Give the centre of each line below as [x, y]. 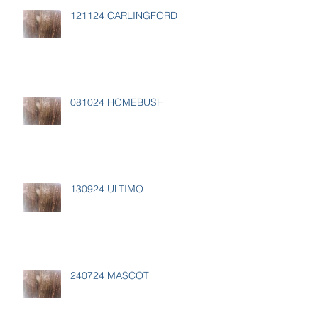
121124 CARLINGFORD [124, 16]
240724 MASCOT [110, 276]
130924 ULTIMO [107, 189]
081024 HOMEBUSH [117, 103]
